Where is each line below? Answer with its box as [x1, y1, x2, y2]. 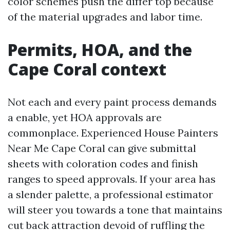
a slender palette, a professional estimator [8, 188, 213, 201]
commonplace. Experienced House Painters [8, 126, 218, 139]
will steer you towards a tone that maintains [8, 203, 222, 216]
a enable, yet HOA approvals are [8, 111, 162, 124]
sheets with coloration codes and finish [8, 157, 198, 170]
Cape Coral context [8, 58, 166, 80]
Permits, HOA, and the [8, 39, 192, 61]
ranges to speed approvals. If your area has [8, 172, 216, 185]
